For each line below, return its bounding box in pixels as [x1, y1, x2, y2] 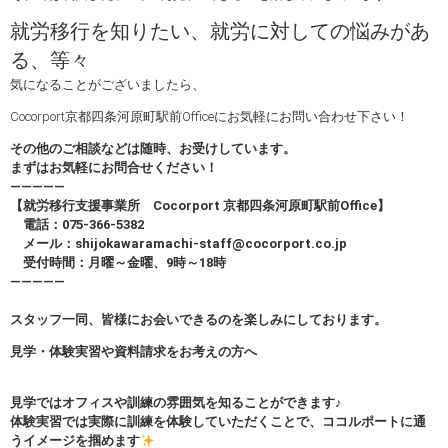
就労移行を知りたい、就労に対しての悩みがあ [10, 20, 430, 44]
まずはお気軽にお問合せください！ [10, 160, 218, 176]
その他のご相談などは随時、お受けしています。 [10, 141, 296, 157]
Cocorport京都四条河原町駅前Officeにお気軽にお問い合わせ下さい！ [10, 109, 409, 125]
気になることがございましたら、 [10, 77, 205, 93]
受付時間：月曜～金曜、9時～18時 [10, 255, 226, 271]
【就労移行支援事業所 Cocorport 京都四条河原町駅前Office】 [10, 198, 390, 214]
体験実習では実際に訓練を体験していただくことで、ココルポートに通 [10, 414, 426, 430]
